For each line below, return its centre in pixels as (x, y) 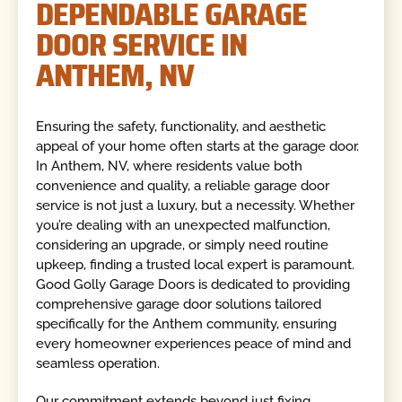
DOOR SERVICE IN (141, 45)
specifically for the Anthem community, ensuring (187, 323)
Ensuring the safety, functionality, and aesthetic (181, 126)
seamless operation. (98, 363)
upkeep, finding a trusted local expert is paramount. (196, 264)
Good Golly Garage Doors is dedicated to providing (193, 284)
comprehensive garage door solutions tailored (179, 304)
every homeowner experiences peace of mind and (194, 343)
